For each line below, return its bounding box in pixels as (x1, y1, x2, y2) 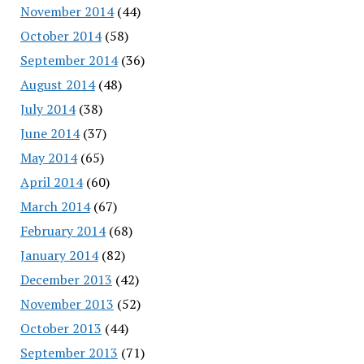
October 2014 (19, 26, 102, 45)
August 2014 (19, 75, 95, 93)
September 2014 (19, 50, 118, 69)
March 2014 (19, 197, 90, 215)
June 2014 (19, 123, 80, 142)
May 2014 (19, 148, 77, 167)
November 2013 (19, 294, 114, 313)
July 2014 (19, 99, 76, 118)
